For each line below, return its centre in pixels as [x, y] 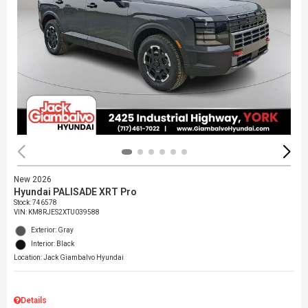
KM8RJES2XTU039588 [64, 212]
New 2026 [33, 179]
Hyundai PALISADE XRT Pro [75, 191]
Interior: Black [53, 243]
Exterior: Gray [52, 230]
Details [34, 300]
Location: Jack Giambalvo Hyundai [69, 257]
